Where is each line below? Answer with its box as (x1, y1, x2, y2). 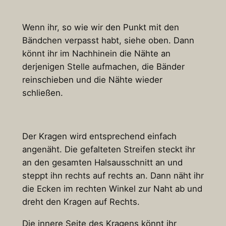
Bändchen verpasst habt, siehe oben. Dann (22, 35, 194, 46)
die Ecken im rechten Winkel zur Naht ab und (22, 183, 202, 194)
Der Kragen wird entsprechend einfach (22, 131, 177, 141)
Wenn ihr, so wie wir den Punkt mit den (22, 22, 179, 33)
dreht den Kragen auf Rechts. (22, 196, 140, 207)
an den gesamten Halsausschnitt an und (22, 157, 183, 167)
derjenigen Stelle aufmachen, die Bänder (22, 62, 185, 72)
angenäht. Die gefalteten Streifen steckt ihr (22, 144, 195, 154)
